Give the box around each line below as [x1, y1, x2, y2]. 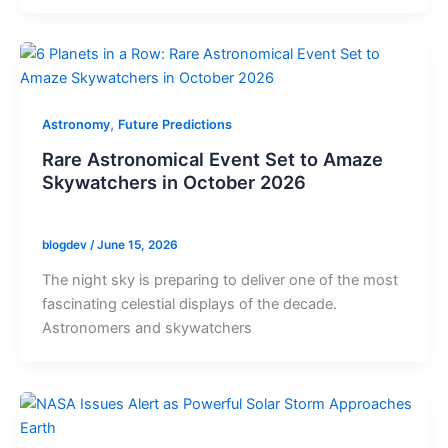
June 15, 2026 [96, 238, 178, 253]
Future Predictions [117, 116, 232, 132]
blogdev [41, 238, 90, 253]
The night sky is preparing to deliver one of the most [41, 271, 398, 290]
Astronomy [41, 116, 110, 132]
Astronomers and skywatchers [41, 319, 252, 338]
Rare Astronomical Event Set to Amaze [41, 147, 383, 170]
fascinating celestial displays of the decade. [41, 295, 337, 314]
